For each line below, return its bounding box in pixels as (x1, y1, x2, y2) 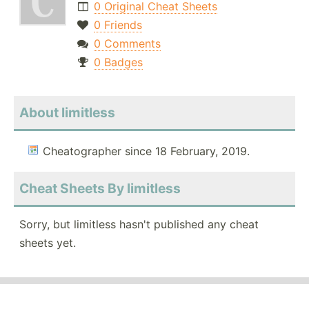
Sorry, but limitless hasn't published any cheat (19, 217, 259, 232)
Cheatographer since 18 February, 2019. (43, 144, 250, 159)
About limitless (19, 104, 115, 121)
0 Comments (93, 37, 161, 51)
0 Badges (93, 55, 143, 70)
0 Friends (93, 18, 142, 32)
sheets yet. (19, 236, 76, 250)
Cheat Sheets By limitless (19, 180, 181, 197)
